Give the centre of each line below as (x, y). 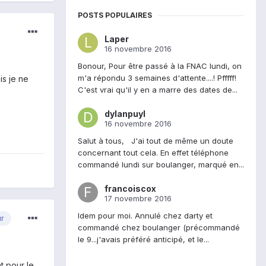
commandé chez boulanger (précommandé (159, 228)
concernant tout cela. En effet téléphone (153, 153)
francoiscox (130, 189)
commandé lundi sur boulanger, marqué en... (161, 165)
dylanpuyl (125, 114)
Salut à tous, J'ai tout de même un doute (156, 141)
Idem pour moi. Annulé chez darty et (145, 216)
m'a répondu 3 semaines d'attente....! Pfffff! (157, 78)
